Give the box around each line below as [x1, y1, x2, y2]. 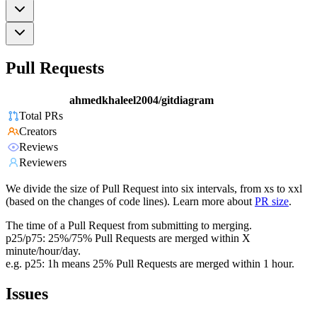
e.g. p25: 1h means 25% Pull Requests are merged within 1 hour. [6, 258, 294, 270]
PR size [255, 195, 289, 208]
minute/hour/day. [6, 245, 81, 258]
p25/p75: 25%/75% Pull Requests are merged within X [6, 232, 250, 245]
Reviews [19, 141, 58, 154]
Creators [19, 125, 57, 138]
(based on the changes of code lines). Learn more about [6, 195, 252, 208]
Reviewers [19, 156, 67, 169]
